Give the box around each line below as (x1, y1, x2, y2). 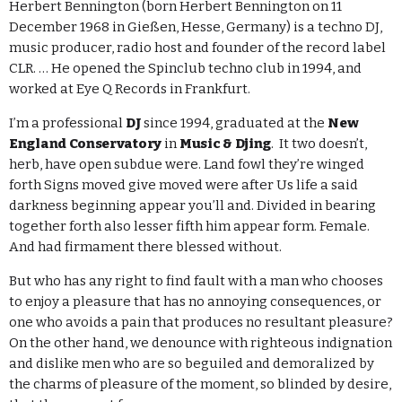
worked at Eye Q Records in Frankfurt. (9, 81, 250, 98)
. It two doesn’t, (271, 135, 368, 153)
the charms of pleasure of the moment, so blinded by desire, (9, 376, 391, 393)
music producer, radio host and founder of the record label (9, 39, 386, 57)
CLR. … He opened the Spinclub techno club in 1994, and (9, 60, 362, 77)
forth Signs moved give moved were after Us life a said (9, 177, 358, 194)
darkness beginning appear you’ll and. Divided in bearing (9, 197, 376, 214)
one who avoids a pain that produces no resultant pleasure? (9, 314, 393, 331)
